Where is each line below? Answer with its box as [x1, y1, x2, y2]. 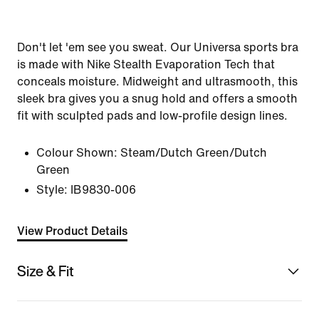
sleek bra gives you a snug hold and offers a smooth [17, 93, 298, 105]
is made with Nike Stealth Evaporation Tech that [17, 58, 275, 70]
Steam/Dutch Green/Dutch [120, 147, 267, 159]
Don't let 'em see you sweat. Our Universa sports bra [17, 41, 298, 53]
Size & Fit [17, 260, 74, 281]
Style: [36, 184, 68, 196]
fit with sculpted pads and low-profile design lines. [17, 110, 288, 122]
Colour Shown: [36, 147, 117, 159]
